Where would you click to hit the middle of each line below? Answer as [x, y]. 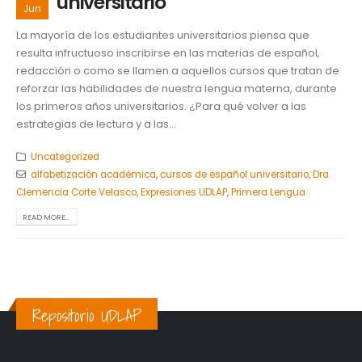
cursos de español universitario [234, 175]
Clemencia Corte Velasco [76, 193]
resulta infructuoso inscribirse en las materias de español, [168, 53]
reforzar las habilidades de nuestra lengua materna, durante [177, 88]
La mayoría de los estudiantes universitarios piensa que [163, 35]
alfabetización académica [93, 175]
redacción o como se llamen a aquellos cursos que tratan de [178, 70]
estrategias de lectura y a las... [96, 124]
